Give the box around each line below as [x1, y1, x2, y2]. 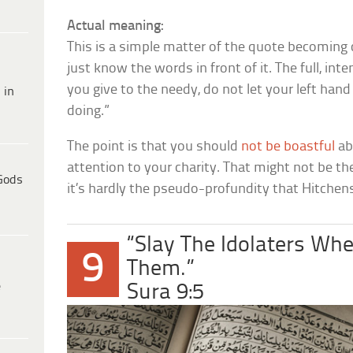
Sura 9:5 [127, 281, 205, 305]
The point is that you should [67, 139, 242, 155]
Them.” [127, 258, 195, 281]
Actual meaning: [67, 19, 164, 35]
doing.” [67, 104, 110, 120]
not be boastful [241, 139, 336, 155]
